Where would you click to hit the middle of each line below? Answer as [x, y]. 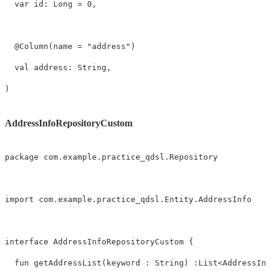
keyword [126, 263]
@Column [31, 47]
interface [27, 241]
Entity [179, 199]
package [22, 157]
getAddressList [68, 263]
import [19, 199]
